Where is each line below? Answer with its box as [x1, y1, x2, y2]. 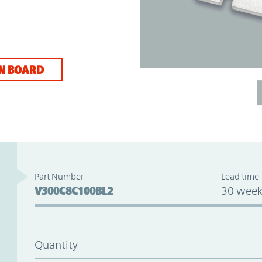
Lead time [220, 171, 259, 181]
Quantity [34, 237, 78, 251]
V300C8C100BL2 [34, 184, 113, 197]
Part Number [34, 171, 84, 181]
